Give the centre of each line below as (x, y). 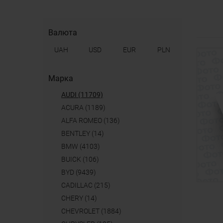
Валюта (63, 33)
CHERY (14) (81, 198)
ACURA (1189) (86, 108)
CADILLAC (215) (88, 185)
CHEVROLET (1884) (94, 211)
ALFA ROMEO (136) (93, 120)
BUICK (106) (82, 159)
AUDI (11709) (84, 95)
